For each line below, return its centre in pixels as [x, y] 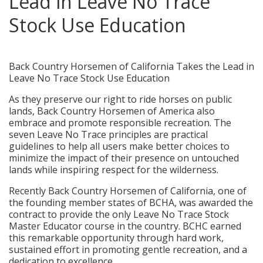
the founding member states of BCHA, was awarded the [131, 202]
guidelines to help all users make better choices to [119, 146]
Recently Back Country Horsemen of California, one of [128, 190]
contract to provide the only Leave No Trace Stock [119, 214]
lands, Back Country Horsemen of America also [112, 111]
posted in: [34, 48]
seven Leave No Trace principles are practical [108, 134]
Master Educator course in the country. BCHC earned [125, 226]
